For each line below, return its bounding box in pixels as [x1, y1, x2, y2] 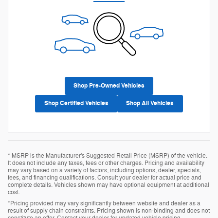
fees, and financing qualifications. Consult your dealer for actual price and [8, 173, 201, 182]
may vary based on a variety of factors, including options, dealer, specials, [8, 166, 201, 174]
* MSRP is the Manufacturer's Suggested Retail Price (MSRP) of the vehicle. [8, 151, 207, 160]
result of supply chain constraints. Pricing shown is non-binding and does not [8, 206, 210, 215]
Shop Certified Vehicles [44, 99, 109, 108]
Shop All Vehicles [126, 99, 174, 108]
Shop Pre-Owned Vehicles [73, 82, 145, 90]
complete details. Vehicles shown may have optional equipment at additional [8, 181, 209, 189]
